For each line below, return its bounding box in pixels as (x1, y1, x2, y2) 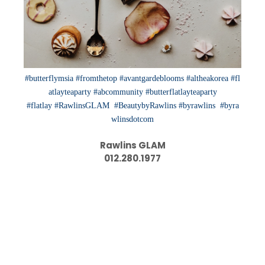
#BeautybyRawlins (114, 101, 176, 110)
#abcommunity (93, 87, 143, 96)
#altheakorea (186, 73, 228, 83)
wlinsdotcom (111, 114, 154, 124)
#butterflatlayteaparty (145, 87, 217, 96)
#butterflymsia (25, 73, 73, 83)
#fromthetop (76, 73, 117, 83)
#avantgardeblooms (119, 73, 184, 83)
